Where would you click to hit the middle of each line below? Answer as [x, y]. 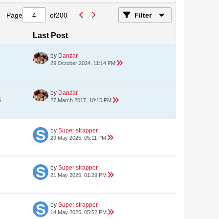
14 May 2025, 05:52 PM [78, 212]
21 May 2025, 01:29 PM [78, 175]
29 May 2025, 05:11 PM [78, 138]
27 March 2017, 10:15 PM [81, 100]
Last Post [50, 35]
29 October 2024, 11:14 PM [83, 63]
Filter [143, 15]
